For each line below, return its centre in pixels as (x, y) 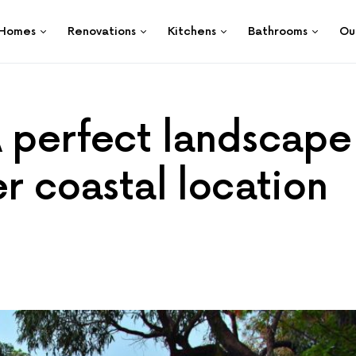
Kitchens (192, 31)
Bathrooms (278, 31)
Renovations (102, 31)
